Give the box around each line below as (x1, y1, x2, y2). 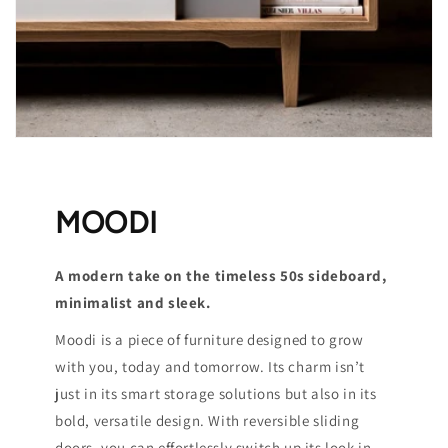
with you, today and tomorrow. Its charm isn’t (55, 356, 366, 376)
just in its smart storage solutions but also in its (55, 383, 377, 403)
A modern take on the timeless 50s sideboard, (55, 265, 387, 285)
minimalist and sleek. (55, 292, 211, 312)
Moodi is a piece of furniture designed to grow (55, 329, 364, 349)
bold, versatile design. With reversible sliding (55, 410, 360, 430)
